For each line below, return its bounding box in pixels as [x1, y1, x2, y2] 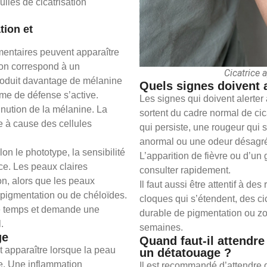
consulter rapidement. [139, 165, 231, 176]
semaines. [139, 222, 183, 233]
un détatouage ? [139, 246, 231, 260]
